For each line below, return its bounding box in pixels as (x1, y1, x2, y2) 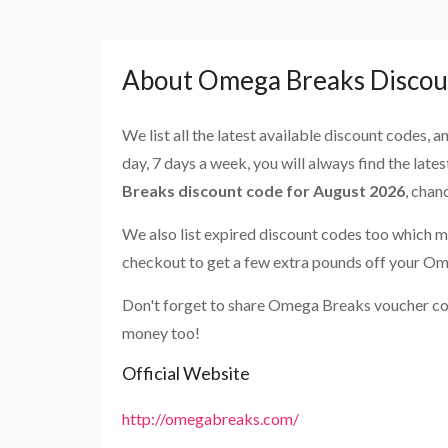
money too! (122, 323, 200, 343)
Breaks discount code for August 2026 (122, 181, 405, 201)
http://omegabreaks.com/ (122, 409, 299, 429)
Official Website (122, 362, 250, 385)
